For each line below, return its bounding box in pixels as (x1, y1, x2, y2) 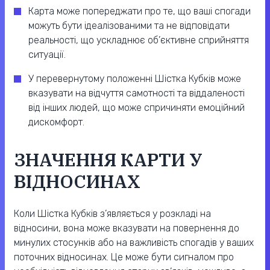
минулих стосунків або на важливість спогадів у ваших (14, 237, 254, 249)
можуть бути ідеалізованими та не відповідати (28, 20, 230, 32)
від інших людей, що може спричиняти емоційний (28, 102, 245, 114)
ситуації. (28, 49, 66, 61)
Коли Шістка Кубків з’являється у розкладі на (14, 208, 211, 220)
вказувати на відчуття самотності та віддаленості (28, 87, 245, 99)
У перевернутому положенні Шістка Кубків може (28, 73, 241, 85)
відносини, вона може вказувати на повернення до (14, 222, 239, 234)
